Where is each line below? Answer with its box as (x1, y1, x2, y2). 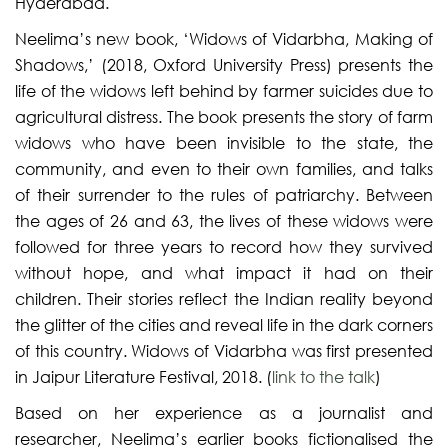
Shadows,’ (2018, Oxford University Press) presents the (15, 54, 433, 75)
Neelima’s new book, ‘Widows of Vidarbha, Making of (15, 28, 433, 49)
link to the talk (272, 366, 375, 387)
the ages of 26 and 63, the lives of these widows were (15, 210, 433, 231)
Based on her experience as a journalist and (15, 402, 433, 423)
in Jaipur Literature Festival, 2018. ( (15, 366, 272, 387)
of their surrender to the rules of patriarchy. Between (15, 184, 433, 205)
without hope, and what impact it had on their (15, 262, 433, 283)
